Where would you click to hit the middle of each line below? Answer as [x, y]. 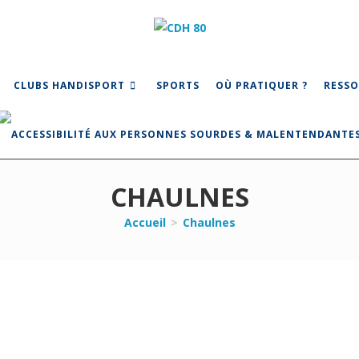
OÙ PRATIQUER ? [262, 85]
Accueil [145, 222]
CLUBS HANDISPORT [69, 85]
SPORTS [178, 85]
